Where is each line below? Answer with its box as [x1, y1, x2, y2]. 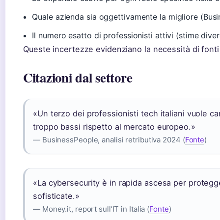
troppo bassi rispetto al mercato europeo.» [33, 122, 195, 132]
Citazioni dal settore [23, 68, 133, 87]
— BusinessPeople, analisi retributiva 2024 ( [33, 135, 185, 145]
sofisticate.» [33, 191, 80, 201]
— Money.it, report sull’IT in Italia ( [33, 204, 150, 214]
